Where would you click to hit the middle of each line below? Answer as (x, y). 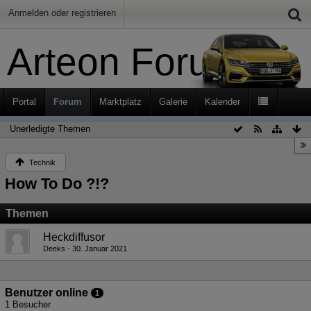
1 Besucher (28, 304)
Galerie (173, 102)
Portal (24, 102)
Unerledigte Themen (50, 129)
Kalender (222, 102)
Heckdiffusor (74, 237)
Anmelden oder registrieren (62, 13)
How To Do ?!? (57, 184)
